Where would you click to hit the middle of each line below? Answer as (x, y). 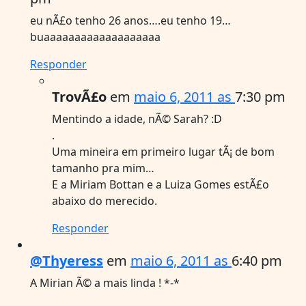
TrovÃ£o (79, 96)
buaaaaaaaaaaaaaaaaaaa (95, 37)
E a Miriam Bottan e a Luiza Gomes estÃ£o (161, 184)
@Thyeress (67, 260)
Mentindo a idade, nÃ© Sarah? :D (137, 119)
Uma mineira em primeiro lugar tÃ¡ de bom (163, 151)
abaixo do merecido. (105, 200)
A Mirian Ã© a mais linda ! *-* (105, 282)
